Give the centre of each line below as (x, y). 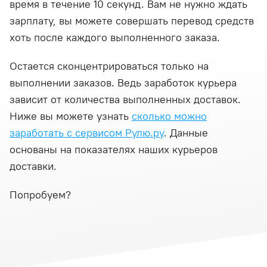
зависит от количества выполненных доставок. (125, 99)
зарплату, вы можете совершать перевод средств (132, 21)
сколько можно (169, 116)
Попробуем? (40, 195)
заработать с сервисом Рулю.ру (87, 133)
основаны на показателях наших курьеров (114, 149)
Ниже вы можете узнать (71, 116)
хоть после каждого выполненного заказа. (115, 37)
